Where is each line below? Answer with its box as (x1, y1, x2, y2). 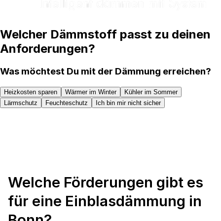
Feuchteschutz (45, 99, 88, 107)
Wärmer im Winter (65, 88, 116, 96)
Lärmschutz (4, 99, 37, 107)
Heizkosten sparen (4, 88, 57, 96)
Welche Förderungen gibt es (8, 173, 203, 191)
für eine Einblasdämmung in (8, 191, 202, 210)
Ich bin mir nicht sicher (96, 99, 161, 107)
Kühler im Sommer (124, 88, 178, 96)
